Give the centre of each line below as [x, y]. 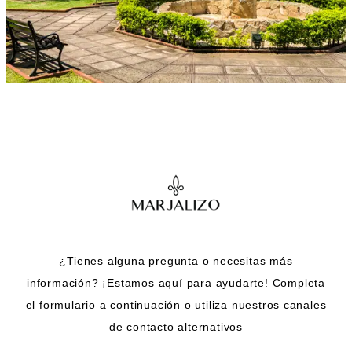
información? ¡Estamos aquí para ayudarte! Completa [176, 282]
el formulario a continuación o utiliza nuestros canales [176, 304]
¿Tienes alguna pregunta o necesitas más [176, 260]
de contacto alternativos [176, 326]
